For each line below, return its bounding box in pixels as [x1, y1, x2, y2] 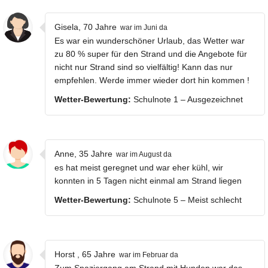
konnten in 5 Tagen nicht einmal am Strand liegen [54, 175, 242, 185]
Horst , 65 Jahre [54, 249, 115, 259]
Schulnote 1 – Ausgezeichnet [131, 94, 243, 104]
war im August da [116, 150, 172, 159]
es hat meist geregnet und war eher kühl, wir [54, 162, 223, 172]
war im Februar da [119, 250, 178, 259]
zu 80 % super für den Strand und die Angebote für [54, 48, 247, 59]
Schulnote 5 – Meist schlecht [131, 194, 242, 205]
